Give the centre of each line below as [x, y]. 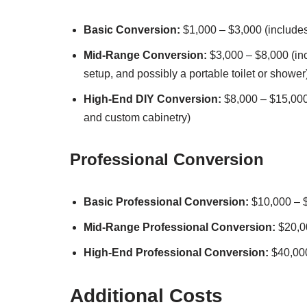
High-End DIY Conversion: [152, 99]
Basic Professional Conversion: [166, 201]
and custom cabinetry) [137, 117]
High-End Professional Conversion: [176, 252]
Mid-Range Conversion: [145, 55]
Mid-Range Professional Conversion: [180, 227]
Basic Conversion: [132, 29]
